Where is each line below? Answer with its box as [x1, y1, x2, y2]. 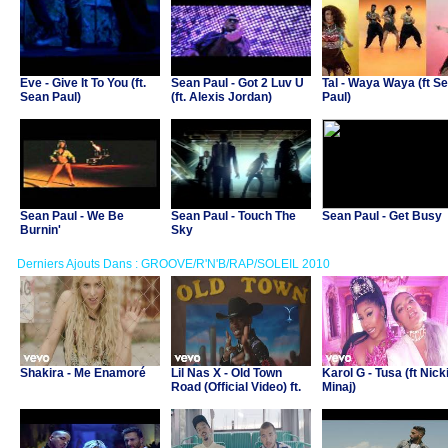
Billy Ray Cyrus [171, 394, 260, 408]
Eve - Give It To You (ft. [20, 76, 146, 90]
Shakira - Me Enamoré [20, 366, 146, 380]
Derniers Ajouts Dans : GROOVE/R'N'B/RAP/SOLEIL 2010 [17, 257, 330, 271]
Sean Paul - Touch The [171, 209, 296, 223]
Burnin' [20, 223, 61, 237]
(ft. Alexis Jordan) [171, 90, 272, 104]
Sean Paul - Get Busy [322, 209, 442, 223]
